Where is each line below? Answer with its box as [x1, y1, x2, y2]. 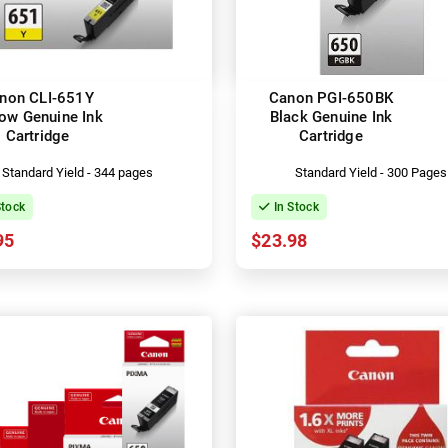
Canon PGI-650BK [269, 88, 393, 107]
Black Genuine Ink [269, 107, 393, 126]
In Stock [270, 199, 319, 214]
